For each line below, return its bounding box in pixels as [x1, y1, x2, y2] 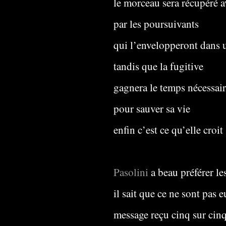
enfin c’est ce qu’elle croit [114, 123, 223, 137]
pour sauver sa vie [114, 101, 190, 116]
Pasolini [114, 165, 148, 179]
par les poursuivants [114, 17, 199, 31]
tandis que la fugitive [114, 59, 203, 73]
